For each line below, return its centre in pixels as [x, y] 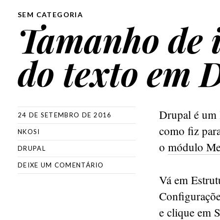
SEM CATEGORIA [51, 14]
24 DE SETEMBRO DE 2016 [65, 115]
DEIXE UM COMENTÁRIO [61, 165]
